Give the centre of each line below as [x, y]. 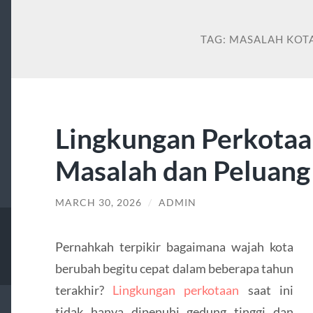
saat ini [267, 290]
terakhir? [84, 290]
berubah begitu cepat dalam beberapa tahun [174, 268]
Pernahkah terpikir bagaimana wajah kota [174, 246]
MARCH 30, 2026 [98, 203]
